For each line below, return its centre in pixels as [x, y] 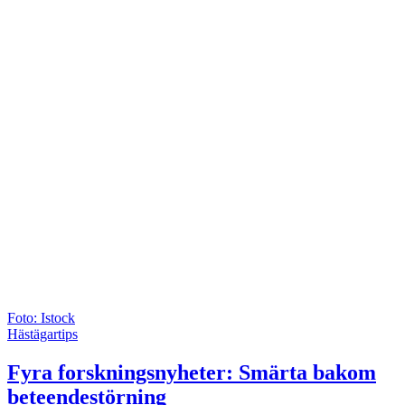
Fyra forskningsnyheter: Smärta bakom [192, 372]
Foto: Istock [41, 317]
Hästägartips [42, 334]
